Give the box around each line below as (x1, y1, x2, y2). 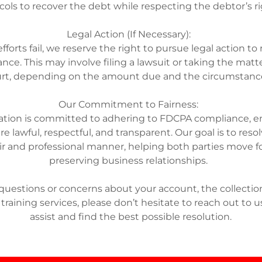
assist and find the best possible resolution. (30, 211, 232, 222)
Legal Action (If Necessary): (66, 29, 195, 40)
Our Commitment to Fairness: (58, 99, 204, 110)
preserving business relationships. (49, 155, 213, 166)
